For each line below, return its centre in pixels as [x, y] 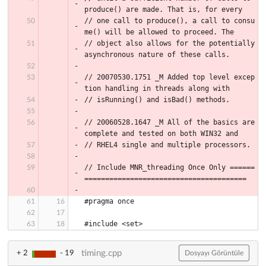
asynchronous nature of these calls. [157, 54]
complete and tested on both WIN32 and [161, 133]
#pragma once [109, 201]
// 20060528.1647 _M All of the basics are [170, 122]
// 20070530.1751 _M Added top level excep [170, 77]
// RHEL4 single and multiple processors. [167, 145]
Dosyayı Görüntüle [214, 253]
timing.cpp [102, 253]
